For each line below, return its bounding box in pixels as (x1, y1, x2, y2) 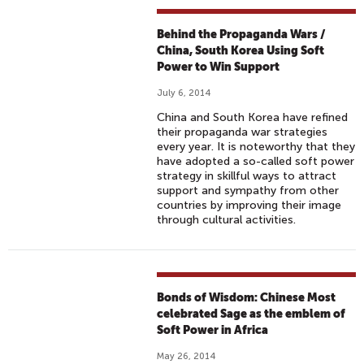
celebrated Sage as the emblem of (157, 307, 346, 320)
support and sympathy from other (157, 184, 340, 197)
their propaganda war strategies (157, 125, 328, 139)
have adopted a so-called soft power (157, 154, 355, 168)
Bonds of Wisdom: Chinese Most (157, 291, 336, 304)
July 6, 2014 (157, 88, 211, 98)
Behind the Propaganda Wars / (157, 28, 327, 41)
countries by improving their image (157, 198, 342, 212)
